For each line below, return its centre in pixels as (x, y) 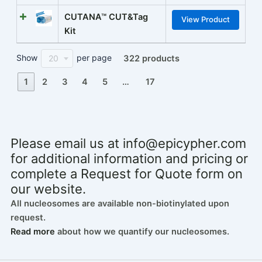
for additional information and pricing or (129, 159)
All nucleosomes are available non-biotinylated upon (120, 204)
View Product (206, 20)
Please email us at (66, 144)
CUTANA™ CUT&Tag (106, 17)
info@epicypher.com (184, 144)
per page (93, 58)
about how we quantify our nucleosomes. (142, 232)
